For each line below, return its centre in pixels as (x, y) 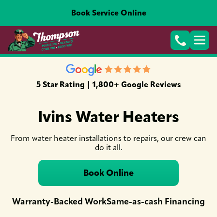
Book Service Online (108, 13)
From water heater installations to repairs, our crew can (108, 138)
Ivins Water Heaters (108, 117)
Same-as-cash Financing (156, 201)
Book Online (108, 173)
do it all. (108, 147)
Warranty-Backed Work (59, 201)
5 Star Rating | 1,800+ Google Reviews (108, 85)
